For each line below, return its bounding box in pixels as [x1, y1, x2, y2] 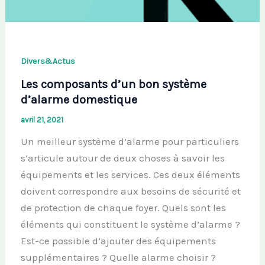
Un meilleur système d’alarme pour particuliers [20, 135, 239, 148]
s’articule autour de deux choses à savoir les [20, 152, 225, 164]
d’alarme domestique [20, 93, 137, 107]
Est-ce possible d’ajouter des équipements [20, 235, 216, 247]
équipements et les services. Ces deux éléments [20, 169, 240, 181]
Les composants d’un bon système [20, 77, 206, 92]
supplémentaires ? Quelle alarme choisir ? [20, 251, 216, 264]
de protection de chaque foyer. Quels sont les [20, 202, 226, 214]
